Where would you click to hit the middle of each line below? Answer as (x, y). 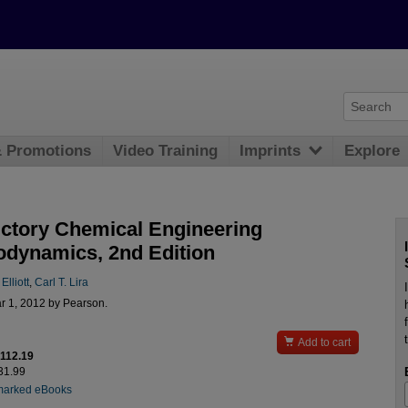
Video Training (166, 151)
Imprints (270, 151)
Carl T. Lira (61, 283)
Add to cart (325, 343)
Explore (372, 151)
